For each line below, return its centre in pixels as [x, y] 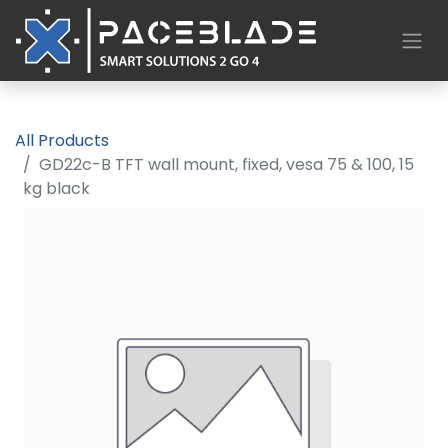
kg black [56, 188]
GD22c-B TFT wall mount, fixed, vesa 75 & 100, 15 [226, 164]
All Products [62, 140]
